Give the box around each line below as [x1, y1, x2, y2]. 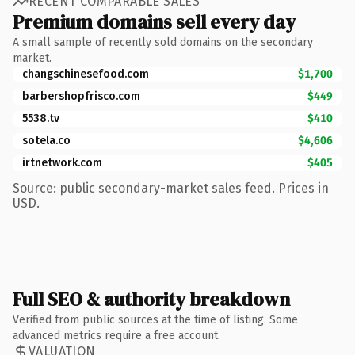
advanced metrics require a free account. [13, 328, 220, 342]
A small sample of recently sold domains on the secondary [13, 35, 313, 49]
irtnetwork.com [22, 155, 102, 170]
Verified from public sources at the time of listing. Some [13, 312, 298, 326]
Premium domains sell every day [13, 8, 296, 35]
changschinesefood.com [22, 67, 149, 81]
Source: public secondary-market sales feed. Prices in [13, 180, 329, 196]
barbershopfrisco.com [22, 89, 140, 103]
